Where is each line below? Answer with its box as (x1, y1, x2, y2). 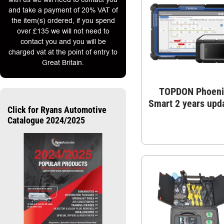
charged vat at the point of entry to (8, 47, 117, 57)
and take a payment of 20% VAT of (8, 5, 118, 15)
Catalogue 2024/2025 (7, 115, 85, 126)
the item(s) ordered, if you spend (11, 15, 115, 26)
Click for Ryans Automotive (7, 104, 106, 115)
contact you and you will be (20, 36, 106, 47)
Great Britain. (42, 57, 84, 68)
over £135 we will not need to (16, 26, 109, 36)
